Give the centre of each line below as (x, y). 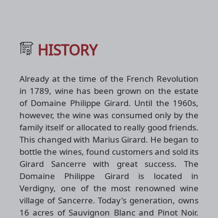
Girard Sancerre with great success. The (109, 163)
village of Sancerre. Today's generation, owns (109, 200)
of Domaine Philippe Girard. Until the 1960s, (109, 103)
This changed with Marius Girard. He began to (109, 139)
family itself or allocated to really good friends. (109, 127)
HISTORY (67, 50)
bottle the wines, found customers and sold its (109, 151)
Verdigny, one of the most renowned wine (109, 188)
